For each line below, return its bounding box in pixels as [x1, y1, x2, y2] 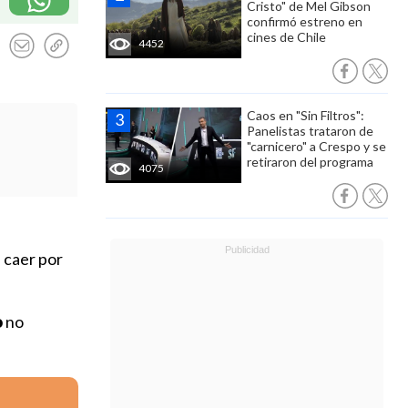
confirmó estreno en [247, 14, 362, 29]
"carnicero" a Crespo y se [247, 138, 386, 154]
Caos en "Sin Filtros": [247, 107, 364, 123]
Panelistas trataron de [247, 123, 373, 138]
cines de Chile [247, 29, 326, 45]
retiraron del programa [247, 154, 373, 169]
